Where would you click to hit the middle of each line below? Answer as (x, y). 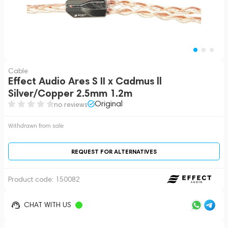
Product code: (32, 179)
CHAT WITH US (48, 205)
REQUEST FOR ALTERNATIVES (114, 151)
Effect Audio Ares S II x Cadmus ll (85, 81)
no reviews (71, 105)
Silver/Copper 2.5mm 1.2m (70, 93)
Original (109, 104)
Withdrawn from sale (36, 125)
